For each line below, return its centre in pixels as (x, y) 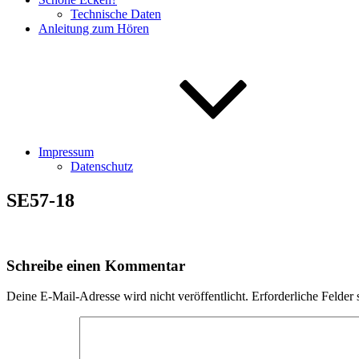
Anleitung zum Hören (94, 28)
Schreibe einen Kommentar (96, 265)
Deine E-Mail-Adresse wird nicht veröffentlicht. (127, 296)
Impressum (66, 152)
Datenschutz (102, 166)
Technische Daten (116, 14)
